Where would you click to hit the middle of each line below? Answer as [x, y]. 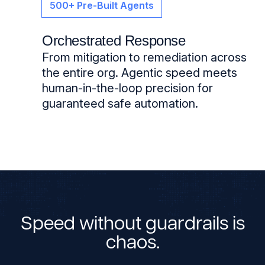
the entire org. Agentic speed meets [140, 73]
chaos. [132, 244]
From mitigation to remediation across [144, 58]
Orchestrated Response [114, 41]
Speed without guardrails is [132, 225]
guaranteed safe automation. [120, 104]
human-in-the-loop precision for [127, 88]
